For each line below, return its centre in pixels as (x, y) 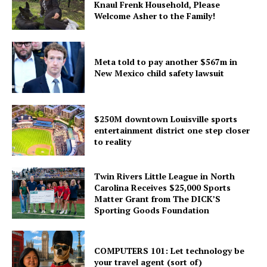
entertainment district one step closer (172, 130)
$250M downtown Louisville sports (166, 119)
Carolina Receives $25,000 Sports (163, 188)
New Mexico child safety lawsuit (159, 73)
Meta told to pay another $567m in (166, 61)
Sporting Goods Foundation (152, 210)
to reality (113, 141)
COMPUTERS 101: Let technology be (170, 250)
